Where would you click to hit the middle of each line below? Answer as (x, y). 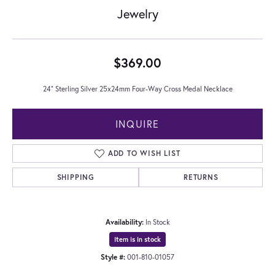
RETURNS (201, 177)
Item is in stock (137, 239)
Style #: (113, 257)
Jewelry (137, 14)
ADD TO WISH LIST (144, 153)
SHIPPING (76, 177)
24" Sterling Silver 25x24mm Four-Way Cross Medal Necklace (137, 88)
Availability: (124, 222)
